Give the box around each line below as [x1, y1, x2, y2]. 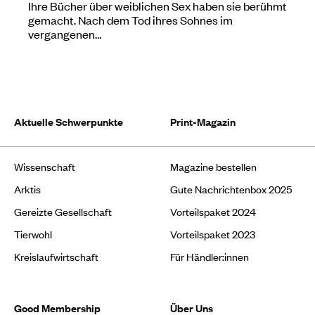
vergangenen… [28, 25, 101, 41]
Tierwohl [14, 226, 52, 241]
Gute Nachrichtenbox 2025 [170, 181, 292, 196]
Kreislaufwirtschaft [14, 248, 98, 264]
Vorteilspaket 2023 [170, 226, 255, 241]
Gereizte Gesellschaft [14, 203, 112, 219]
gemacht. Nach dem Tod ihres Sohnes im [28, 11, 233, 27]
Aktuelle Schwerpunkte [14, 113, 123, 129]
